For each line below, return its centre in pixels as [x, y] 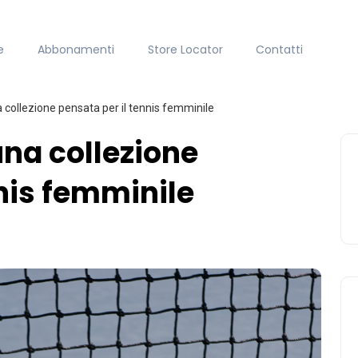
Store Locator [185, 49]
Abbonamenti [76, 49]
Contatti [280, 49]
